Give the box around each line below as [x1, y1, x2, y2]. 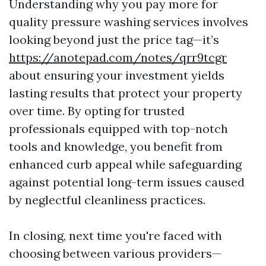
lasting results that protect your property [9, 85, 242, 100]
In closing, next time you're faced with [9, 228, 222, 243]
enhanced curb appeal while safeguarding [9, 157, 242, 172]
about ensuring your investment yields [9, 68, 224, 83]
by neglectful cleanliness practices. [9, 192, 205, 207]
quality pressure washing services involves [9, 14, 248, 29]
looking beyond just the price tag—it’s [9, 32, 219, 47]
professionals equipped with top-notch [9, 121, 228, 136]
